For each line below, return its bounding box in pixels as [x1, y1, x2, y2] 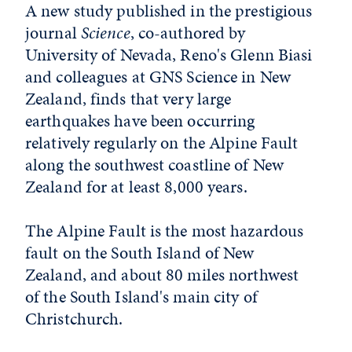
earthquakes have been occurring [25, 108, 255, 133]
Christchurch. [25, 306, 127, 331]
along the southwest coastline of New [25, 152, 284, 177]
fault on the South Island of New [25, 240, 255, 265]
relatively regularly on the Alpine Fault [25, 130, 299, 155]
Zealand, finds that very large [25, 86, 232, 111]
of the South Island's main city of [25, 284, 258, 309]
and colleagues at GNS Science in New [25, 64, 291, 89]
